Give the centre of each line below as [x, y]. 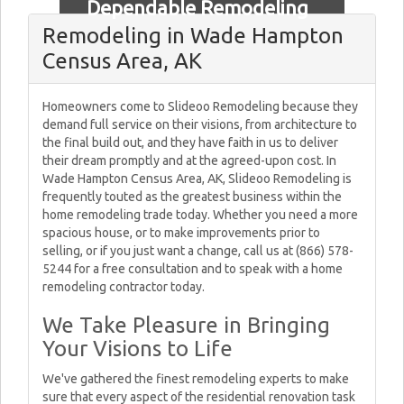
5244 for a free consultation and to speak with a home [193, 269]
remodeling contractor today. [124, 287]
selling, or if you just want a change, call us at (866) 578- [198, 251]
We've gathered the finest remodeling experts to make [196, 379]
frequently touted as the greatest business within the [192, 197]
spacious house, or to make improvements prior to [181, 233]
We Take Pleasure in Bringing [186, 325]
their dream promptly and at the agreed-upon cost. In [189, 161]
